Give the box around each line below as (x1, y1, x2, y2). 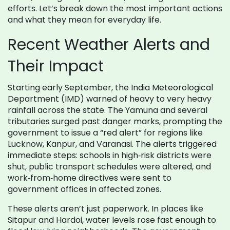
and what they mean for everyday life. (8, 14, 161, 26)
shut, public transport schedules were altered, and (8, 161, 211, 172)
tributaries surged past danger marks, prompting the (8, 116, 222, 127)
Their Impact (8, 55, 104, 77)
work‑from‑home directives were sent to (8, 172, 171, 184)
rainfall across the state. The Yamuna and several (8, 104, 207, 116)
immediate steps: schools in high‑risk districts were (8, 149, 212, 161)
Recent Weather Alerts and (8, 34, 210, 55)
